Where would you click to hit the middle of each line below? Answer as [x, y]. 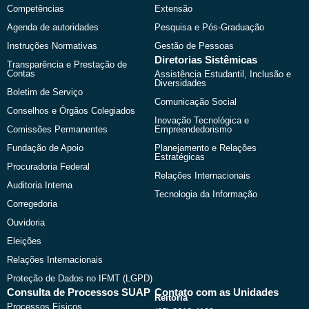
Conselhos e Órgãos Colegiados [71, 110]
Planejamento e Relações [206, 148]
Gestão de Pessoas [194, 46]
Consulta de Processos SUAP [79, 292]
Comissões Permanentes [57, 129]
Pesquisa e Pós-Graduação [209, 27]
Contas [21, 73]
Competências [36, 8]
